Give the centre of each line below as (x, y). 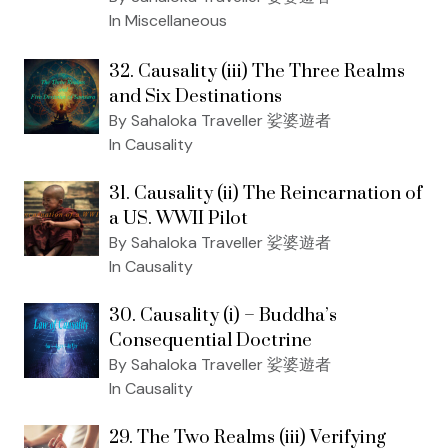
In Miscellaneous (168, 20)
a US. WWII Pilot (178, 218)
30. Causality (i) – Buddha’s (223, 315)
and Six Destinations (195, 96)
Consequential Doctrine (210, 340)
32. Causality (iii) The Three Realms (257, 71)
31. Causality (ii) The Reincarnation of (265, 193)
